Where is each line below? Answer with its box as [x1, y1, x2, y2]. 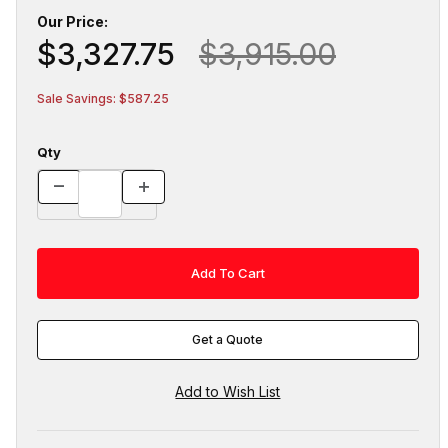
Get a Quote [192, 331, 264, 347]
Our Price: [36, 13, 108, 31]
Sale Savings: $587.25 [36, 91, 169, 107]
